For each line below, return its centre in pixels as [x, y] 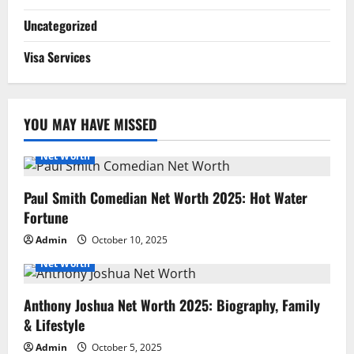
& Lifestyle [54, 324]
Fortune [46, 217]
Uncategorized [60, 25]
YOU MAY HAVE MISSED [90, 124]
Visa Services [57, 56]
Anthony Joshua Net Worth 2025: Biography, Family [172, 305]
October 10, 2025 [128, 239]
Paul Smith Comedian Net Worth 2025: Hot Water [166, 197]
